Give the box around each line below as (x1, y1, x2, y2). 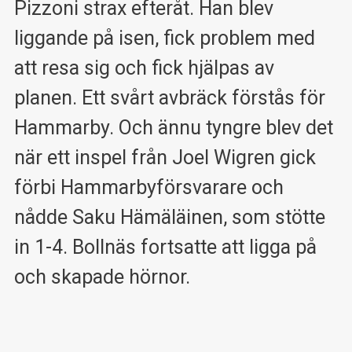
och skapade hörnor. (13, 266, 190, 289)
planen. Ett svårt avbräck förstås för (13, 86, 325, 110)
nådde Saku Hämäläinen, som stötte (13, 206, 325, 229)
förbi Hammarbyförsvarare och (13, 176, 284, 200)
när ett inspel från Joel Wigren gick (13, 146, 316, 170)
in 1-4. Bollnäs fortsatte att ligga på (13, 236, 317, 259)
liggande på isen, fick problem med (13, 27, 315, 50)
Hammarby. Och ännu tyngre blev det (13, 116, 333, 140)
